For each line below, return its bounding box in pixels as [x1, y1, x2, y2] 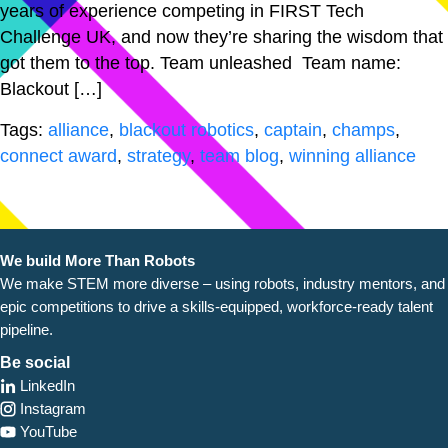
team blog [200, 145, 279, 166]
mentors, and [359, 274, 445, 292]
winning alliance [289, 145, 416, 166]
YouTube [16, 422, 77, 440]
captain [264, 119, 322, 140]
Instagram [16, 399, 86, 417]
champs [332, 119, 395, 140]
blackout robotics [119, 119, 254, 140]
